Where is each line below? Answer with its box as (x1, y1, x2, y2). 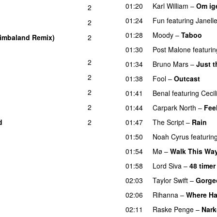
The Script (153, 117, 184, 127)
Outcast (174, 73, 200, 83)
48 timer (189, 160, 216, 170)
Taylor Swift (153, 175, 188, 185)
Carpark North (153, 102, 196, 112)
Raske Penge (153, 204, 194, 214)
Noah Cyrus (153, 131, 189, 141)
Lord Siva (153, 160, 182, 170)
